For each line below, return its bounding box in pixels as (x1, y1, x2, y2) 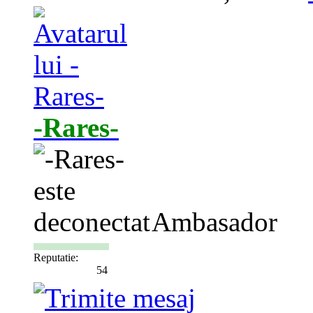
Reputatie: (34, 252, 78, 264)
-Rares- (34, 112, 119, 143)
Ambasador (152, 207, 277, 238)
